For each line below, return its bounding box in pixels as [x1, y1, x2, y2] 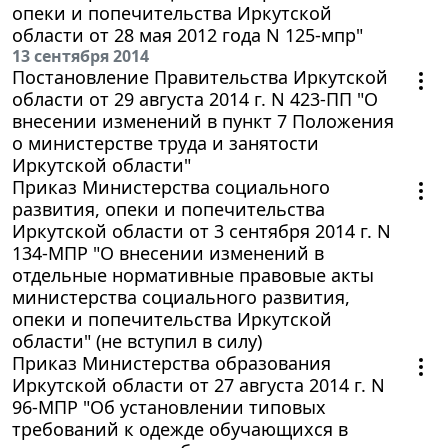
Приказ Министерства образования [12, 350, 331, 375]
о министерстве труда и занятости [12, 130, 319, 155]
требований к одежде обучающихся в [12, 416, 348, 441]
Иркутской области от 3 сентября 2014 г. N [12, 218, 391, 243]
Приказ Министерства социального [12, 174, 330, 199]
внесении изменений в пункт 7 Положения [12, 108, 394, 133]
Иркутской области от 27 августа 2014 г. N [12, 372, 385, 397]
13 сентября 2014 [12, 44, 149, 67]
